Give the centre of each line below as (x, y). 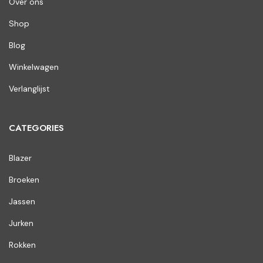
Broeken (24, 180)
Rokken (22, 245)
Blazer (20, 158)
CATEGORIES (36, 128)
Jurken (21, 223)
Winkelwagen (34, 67)
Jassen (22, 202)
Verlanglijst (29, 89)
